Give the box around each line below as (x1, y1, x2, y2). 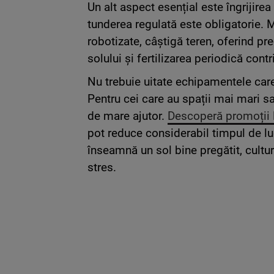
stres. (87, 160, 116, 174)
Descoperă (168, 108, 223, 123)
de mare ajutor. (87, 108, 168, 123)
